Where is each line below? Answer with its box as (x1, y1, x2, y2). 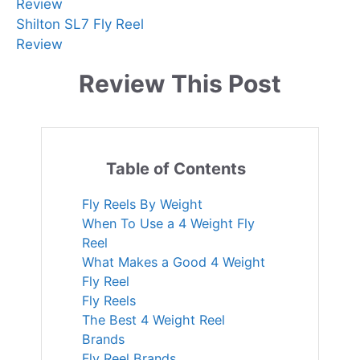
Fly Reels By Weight (82, 195, 202, 212)
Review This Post (79, 68, 281, 98)
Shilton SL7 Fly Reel (16, 15, 144, 32)
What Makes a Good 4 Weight (82, 253, 265, 270)
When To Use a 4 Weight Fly (82, 215, 255, 231)
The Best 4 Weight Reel (82, 311, 225, 328)
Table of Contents (106, 158, 246, 178)
